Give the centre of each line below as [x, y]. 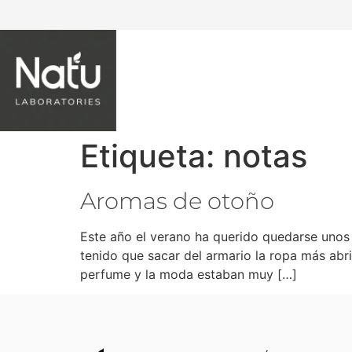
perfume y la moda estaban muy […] [189, 274]
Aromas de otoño [177, 200]
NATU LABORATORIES [251, 81]
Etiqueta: [152, 156]
